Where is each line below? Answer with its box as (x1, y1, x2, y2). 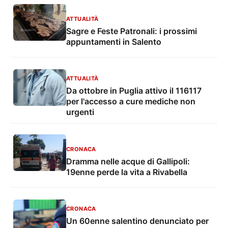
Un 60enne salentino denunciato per (66, 216, 209, 226)
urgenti (66, 107, 94, 118)
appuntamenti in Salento (66, 36, 161, 47)
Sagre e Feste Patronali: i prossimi (66, 25, 197, 36)
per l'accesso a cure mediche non (66, 96, 195, 107)
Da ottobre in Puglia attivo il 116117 (66, 85, 202, 96)
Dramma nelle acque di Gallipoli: (66, 156, 190, 166)
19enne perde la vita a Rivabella (66, 166, 187, 177)
